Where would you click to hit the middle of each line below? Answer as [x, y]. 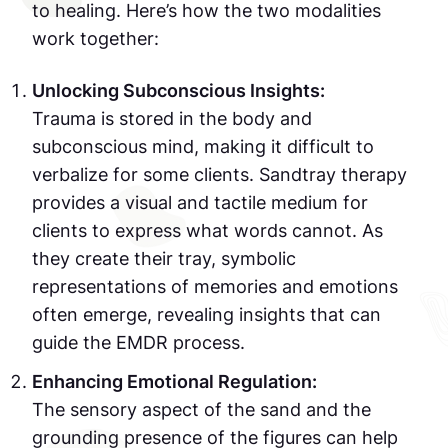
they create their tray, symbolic [164, 258]
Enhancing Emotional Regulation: [174, 381]
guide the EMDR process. [138, 342]
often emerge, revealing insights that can [206, 314]
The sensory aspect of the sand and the [201, 409]
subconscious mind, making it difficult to [203, 146]
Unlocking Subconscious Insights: [178, 90]
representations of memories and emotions [215, 286]
